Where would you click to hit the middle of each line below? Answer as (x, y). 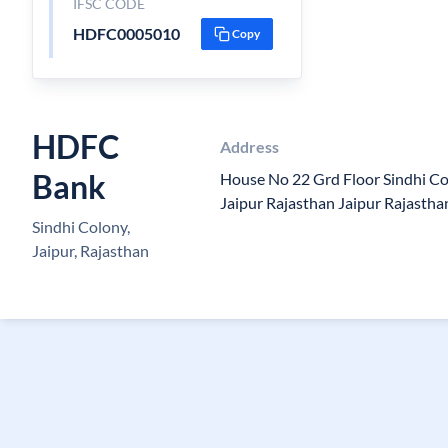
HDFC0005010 (126, 33)
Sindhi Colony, (81, 226)
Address (250, 146)
